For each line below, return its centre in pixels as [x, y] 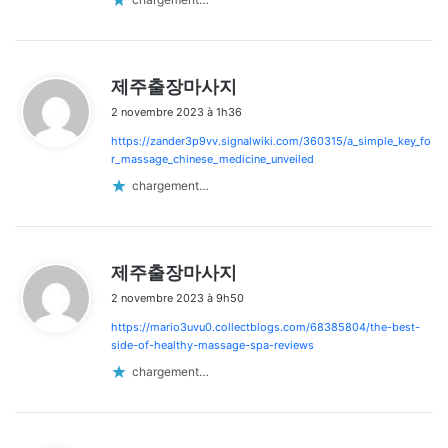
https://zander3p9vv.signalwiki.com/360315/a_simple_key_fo [271, 140]
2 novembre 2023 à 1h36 [176, 111]
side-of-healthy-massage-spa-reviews [212, 344]
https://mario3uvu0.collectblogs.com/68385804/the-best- [265, 326]
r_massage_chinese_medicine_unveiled [212, 158]
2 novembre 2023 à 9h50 [177, 297]
